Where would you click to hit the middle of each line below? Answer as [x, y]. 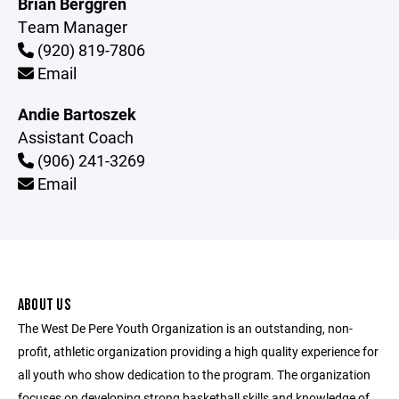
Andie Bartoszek [77, 114]
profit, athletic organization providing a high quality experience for [198, 351]
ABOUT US [44, 305]
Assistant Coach [76, 137]
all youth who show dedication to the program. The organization [194, 375]
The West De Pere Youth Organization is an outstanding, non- [185, 328]
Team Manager [73, 27]
